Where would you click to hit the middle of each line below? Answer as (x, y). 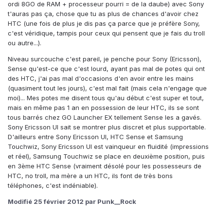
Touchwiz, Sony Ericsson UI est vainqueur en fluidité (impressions (108, 147)
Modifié (21, 202)
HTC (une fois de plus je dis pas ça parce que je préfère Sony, (104, 24)
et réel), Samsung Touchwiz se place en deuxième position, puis (106, 156)
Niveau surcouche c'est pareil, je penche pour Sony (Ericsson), (105, 59)
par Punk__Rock (110, 202)
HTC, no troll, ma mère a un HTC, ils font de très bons (90, 176)
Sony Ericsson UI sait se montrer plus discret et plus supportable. (107, 127)
